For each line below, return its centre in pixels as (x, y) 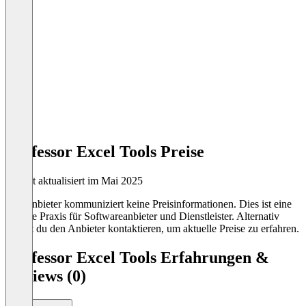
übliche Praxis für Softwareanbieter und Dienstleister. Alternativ (142, 216)
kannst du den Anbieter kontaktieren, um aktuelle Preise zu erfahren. (152, 228)
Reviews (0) (46, 276)
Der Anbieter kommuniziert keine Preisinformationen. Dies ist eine (149, 204)
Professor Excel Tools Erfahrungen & (137, 257)
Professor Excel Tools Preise (105, 152)
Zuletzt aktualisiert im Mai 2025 (74, 180)
